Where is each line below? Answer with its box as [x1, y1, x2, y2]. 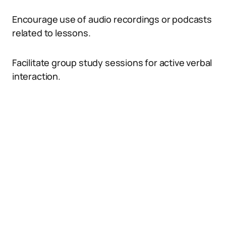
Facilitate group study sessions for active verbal [12, 56, 212, 69]
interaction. [12, 70, 61, 82]
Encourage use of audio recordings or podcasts [12, 13, 212, 25]
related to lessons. [12, 27, 91, 39]
